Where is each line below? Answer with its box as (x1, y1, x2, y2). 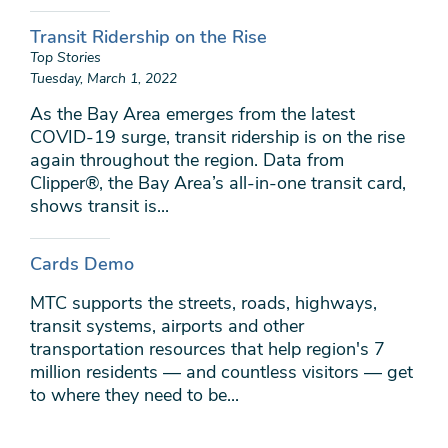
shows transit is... (30, 194, 169, 218)
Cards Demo (30, 252, 134, 276)
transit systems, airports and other (30, 314, 304, 338)
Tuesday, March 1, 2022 (30, 69, 177, 88)
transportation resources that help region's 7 (30, 337, 385, 361)
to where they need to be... (30, 383, 239, 407)
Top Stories (30, 48, 101, 67)
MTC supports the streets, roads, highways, (30, 291, 377, 315)
